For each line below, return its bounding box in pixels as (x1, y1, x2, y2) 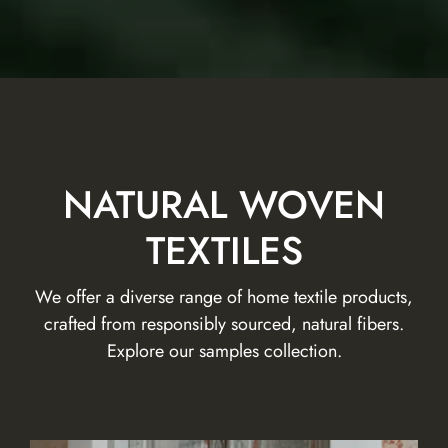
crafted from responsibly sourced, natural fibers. (44, 310, 404, 337)
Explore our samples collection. (106, 337, 342, 364)
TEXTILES (145, 222, 303, 278)
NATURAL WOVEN (63, 176, 385, 232)
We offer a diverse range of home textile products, (35, 283, 413, 310)
